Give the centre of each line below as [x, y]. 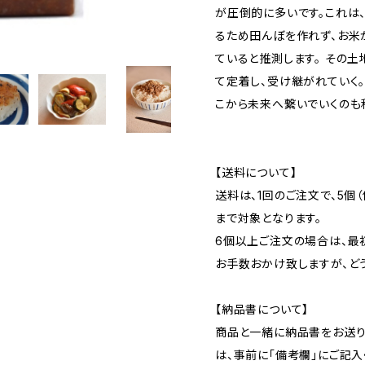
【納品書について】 [262, 309]
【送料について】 [256, 172]
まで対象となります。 [268, 218]
